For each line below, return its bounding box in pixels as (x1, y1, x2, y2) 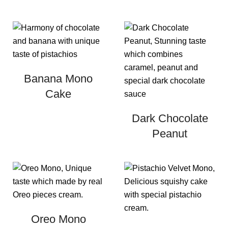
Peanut (152, 127, 187, 140)
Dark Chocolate (131, 112, 208, 125)
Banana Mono (24, 72, 93, 85)
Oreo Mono (31, 213, 86, 226)
